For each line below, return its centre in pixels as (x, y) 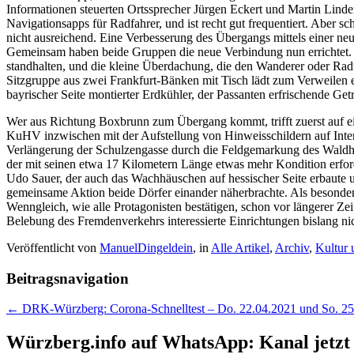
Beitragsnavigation (68, 278)
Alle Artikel (240, 247)
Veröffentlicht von (53, 247)
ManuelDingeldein (146, 247)
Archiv (292, 247)
